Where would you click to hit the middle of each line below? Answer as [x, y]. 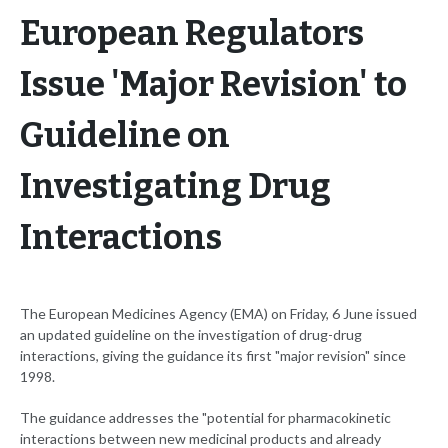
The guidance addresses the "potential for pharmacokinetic [205, 418]
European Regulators [192, 34]
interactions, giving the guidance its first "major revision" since [213, 356]
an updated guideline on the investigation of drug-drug [191, 335]
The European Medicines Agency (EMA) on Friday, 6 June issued [218, 314]
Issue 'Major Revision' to [213, 85]
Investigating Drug [175, 187]
